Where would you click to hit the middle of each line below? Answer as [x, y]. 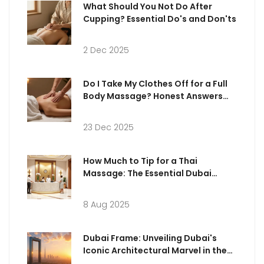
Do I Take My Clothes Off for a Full [155, 83]
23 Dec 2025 [108, 127]
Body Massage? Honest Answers [153, 96]
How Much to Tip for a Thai [140, 161]
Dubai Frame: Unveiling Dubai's [150, 238]
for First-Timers [117, 108]
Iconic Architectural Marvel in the [155, 250]
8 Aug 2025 [106, 204]
